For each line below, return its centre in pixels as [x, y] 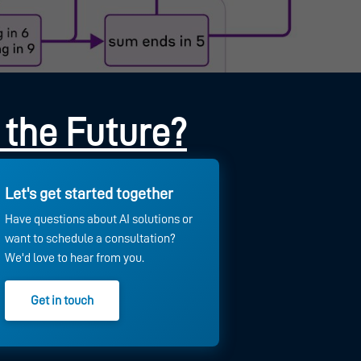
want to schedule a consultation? [91, 239]
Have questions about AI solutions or [99, 219]
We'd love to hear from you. [75, 258]
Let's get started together [89, 193]
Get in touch [62, 301]
